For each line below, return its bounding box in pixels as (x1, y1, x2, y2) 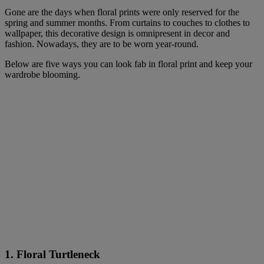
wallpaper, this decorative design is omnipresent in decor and (5, 28, 230, 39)
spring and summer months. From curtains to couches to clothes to (5, 18, 250, 28)
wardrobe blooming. (5, 70, 80, 80)
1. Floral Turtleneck (5, 248, 100, 260)
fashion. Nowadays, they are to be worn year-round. (5, 39, 199, 49)
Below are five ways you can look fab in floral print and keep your (5, 59, 252, 70)
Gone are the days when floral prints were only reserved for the (5, 7, 239, 18)
